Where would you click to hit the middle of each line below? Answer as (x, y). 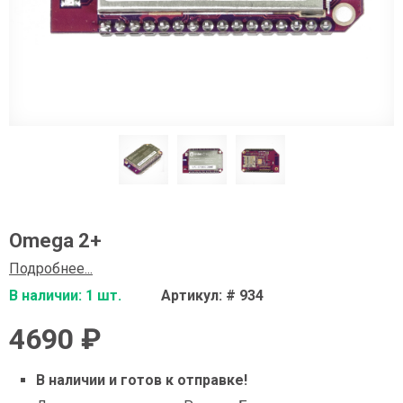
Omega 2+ (55, 241)
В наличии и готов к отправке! (142, 380)
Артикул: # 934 (212, 296)
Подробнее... (51, 269)
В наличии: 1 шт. (65, 296)
